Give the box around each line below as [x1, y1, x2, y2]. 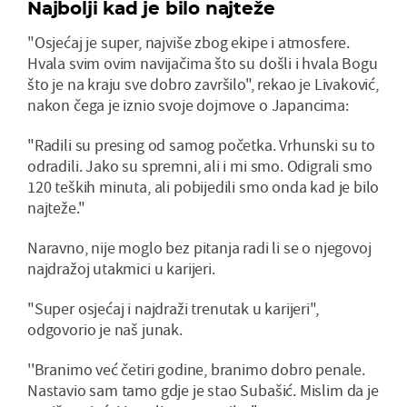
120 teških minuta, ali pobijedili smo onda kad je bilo [27, 176, 380, 198]
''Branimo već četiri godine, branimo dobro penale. [27, 359, 366, 381]
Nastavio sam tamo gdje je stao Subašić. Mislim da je [27, 380, 379, 402]
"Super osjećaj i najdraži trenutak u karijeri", [27, 298, 319, 320]
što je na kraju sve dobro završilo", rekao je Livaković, [27, 74, 379, 95]
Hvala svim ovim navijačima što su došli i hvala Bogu [27, 53, 378, 74]
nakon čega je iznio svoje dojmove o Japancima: [27, 94, 349, 116]
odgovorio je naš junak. [27, 319, 183, 341]
